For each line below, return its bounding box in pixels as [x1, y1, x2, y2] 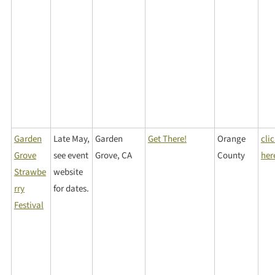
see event [53, 149, 88, 162]
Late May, [53, 132, 90, 145]
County [217, 149, 245, 162]
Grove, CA [95, 149, 132, 162]
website [53, 165, 83, 179]
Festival [14, 198, 44, 212]
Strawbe [14, 165, 46, 179]
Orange [217, 132, 246, 145]
